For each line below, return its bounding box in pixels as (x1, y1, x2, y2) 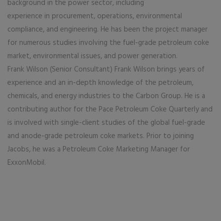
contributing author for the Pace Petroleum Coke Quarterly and (7, 104, 213, 115)
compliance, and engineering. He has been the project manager (7, 24, 208, 36)
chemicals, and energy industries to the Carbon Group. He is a (7, 90, 205, 102)
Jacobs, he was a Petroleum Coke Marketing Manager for (7, 144, 190, 155)
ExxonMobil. (7, 157, 46, 169)
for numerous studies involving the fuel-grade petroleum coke (7, 37, 209, 49)
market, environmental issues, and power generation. (7, 50, 178, 62)
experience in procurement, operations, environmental (7, 10, 182, 22)
